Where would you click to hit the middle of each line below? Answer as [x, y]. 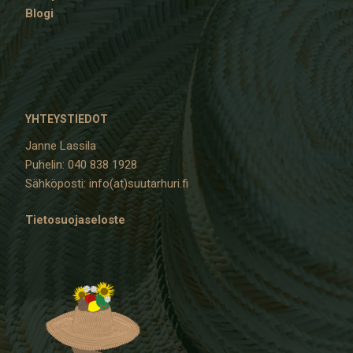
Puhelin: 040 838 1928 [81, 165]
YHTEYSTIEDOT [67, 119]
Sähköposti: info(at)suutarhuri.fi [107, 184]
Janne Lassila [61, 146]
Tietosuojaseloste [75, 220]
